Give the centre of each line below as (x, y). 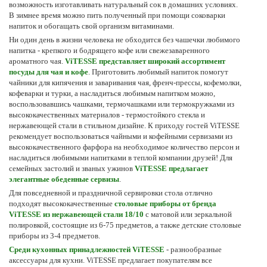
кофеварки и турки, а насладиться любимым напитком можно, (112, 93)
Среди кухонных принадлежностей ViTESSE (87, 249)
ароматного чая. (37, 61)
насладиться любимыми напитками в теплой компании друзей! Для (121, 157)
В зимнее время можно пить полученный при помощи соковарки (117, 15)
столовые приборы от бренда (165, 203)
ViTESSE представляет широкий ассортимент (145, 61)
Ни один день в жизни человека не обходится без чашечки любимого (125, 39)
